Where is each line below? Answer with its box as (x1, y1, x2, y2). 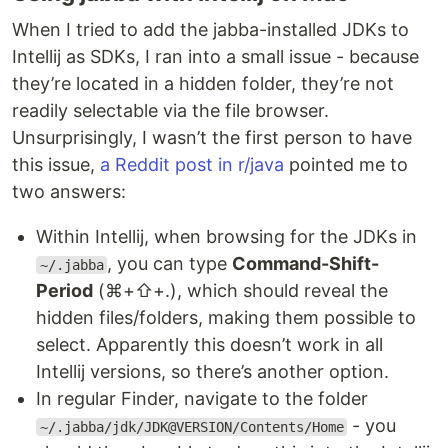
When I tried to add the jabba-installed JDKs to (12, 19, 409, 40)
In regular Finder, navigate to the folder (36, 388, 368, 409)
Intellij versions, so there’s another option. (36, 361, 389, 382)
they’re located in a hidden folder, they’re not (12, 73, 394, 94)
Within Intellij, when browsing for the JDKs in (36, 226, 417, 247)
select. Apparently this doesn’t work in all (36, 334, 383, 355)
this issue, (12, 154, 100, 175)
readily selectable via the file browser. (12, 100, 329, 121)
